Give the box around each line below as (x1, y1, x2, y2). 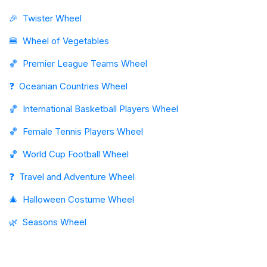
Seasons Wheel (23, 216, 86, 228)
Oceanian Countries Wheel (19, 80, 128, 92)
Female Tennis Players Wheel (23, 126, 143, 137)
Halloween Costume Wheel (23, 194, 134, 205)
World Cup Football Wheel (23, 148, 129, 160)
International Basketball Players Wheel (23, 103, 178, 114)
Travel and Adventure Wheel (19, 171, 135, 182)
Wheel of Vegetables (23, 35, 109, 46)
